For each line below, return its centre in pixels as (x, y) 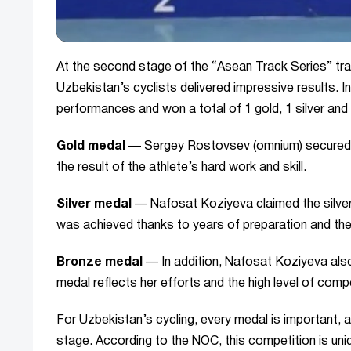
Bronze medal (100, 263)
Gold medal (92, 147)
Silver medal (94, 205)
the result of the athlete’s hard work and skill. (181, 168)
